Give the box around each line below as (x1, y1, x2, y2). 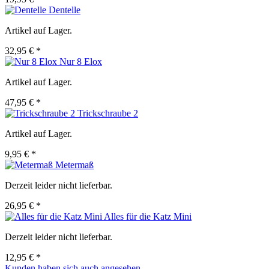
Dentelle (49, 5, 80, 16)
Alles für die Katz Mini (104, 211, 192, 222)
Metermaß (55, 160, 94, 171)
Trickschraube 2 (77, 108, 138, 119)
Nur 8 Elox (59, 56, 102, 67)
